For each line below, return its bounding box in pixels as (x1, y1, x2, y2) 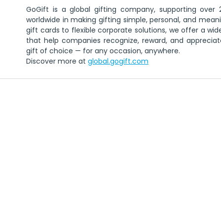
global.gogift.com (88, 56, 148, 66)
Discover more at (26, 56, 88, 66)
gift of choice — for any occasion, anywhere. (26, 45, 180, 56)
